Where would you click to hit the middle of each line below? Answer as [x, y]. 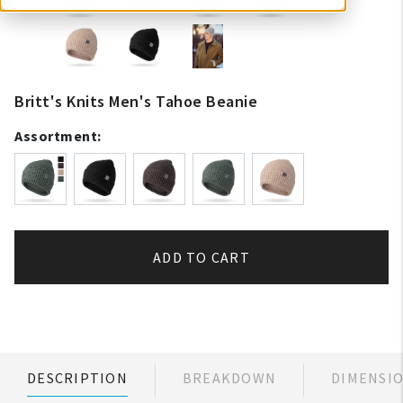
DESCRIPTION [77, 378]
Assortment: [58, 136]
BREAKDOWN [229, 378]
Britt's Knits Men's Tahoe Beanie [136, 101]
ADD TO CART [201, 257]
